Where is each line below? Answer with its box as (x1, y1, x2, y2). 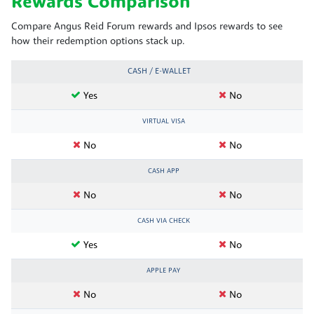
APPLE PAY (146, 267, 180, 274)
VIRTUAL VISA (142, 118, 185, 125)
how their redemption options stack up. (11, 36, 185, 47)
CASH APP (147, 168, 179, 175)
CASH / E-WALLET (127, 67, 191, 76)
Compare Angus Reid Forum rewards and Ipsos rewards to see (11, 21, 282, 32)
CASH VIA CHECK (137, 217, 190, 224)
